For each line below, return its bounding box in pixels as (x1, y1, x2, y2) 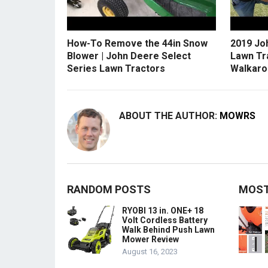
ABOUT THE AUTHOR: (119, 109, 220, 121)
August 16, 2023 (122, 246, 178, 256)
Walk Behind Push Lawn (122, 224, 215, 234)
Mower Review (122, 234, 179, 244)
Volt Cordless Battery (122, 215, 208, 225)
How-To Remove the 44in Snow (67, 37, 208, 49)
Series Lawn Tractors (67, 62, 165, 74)
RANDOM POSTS (67, 182, 151, 196)
